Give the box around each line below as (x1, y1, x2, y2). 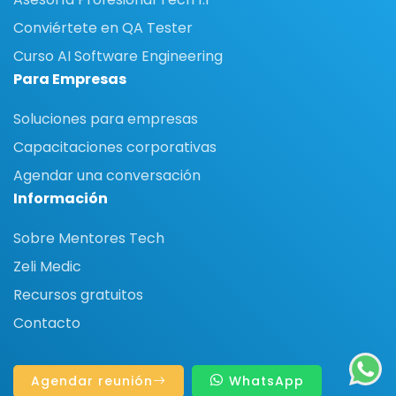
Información (13, 187, 108, 209)
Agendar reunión (31, 371, 153, 390)
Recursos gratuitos (13, 284, 143, 305)
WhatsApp (225, 371, 304, 390)
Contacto (13, 312, 80, 333)
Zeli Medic (13, 255, 81, 277)
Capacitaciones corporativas (13, 136, 217, 157)
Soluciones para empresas (13, 108, 198, 129)
